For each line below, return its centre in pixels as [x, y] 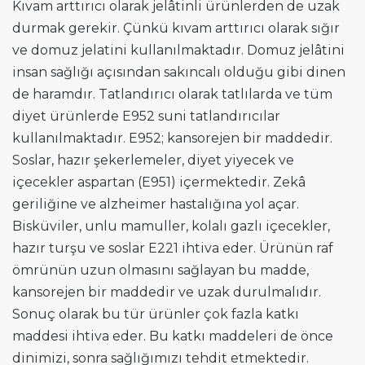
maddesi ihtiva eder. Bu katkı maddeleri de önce [173, 336]
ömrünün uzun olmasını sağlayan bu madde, [161, 270]
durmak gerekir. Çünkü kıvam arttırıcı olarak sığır [176, 28]
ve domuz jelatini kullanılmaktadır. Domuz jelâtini [178, 50]
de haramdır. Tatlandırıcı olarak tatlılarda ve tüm [172, 94]
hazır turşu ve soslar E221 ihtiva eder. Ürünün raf [173, 248]
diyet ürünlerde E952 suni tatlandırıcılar [146, 116]
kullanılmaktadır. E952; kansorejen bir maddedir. [172, 138]
